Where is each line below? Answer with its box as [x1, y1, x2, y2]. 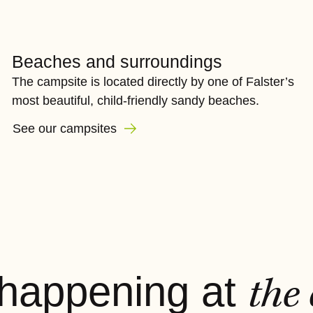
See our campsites [13, 122, 121, 136]
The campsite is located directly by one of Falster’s [12, 75, 295, 89]
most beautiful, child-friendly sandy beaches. [12, 94, 260, 108]
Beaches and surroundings [12, 52, 223, 71]
